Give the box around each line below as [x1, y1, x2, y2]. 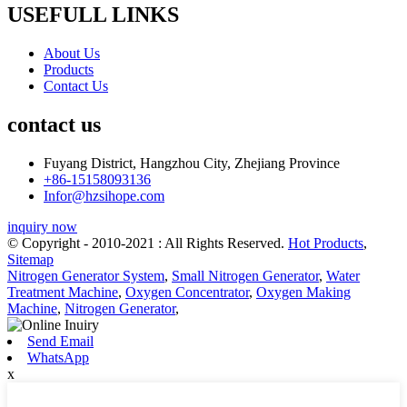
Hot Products [288, 234, 363, 251]
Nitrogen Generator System [7, 267, 164, 283]
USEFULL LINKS [7, 2, 179, 26]
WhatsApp [27, 349, 89, 365]
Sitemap [7, 251, 54, 267]
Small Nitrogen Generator [172, 267, 319, 283]
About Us [44, 45, 100, 61]
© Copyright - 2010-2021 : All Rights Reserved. [7, 234, 288, 251]
